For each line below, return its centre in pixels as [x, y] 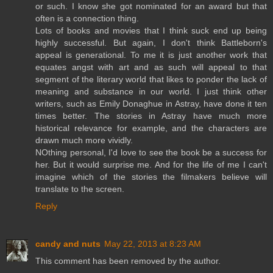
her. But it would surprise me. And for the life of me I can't [151, 165]
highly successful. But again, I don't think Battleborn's [151, 43]
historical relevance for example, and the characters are [151, 128]
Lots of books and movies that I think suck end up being [151, 31]
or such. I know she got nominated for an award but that [151, 6]
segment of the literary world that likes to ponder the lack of [151, 80]
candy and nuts [68, 244]
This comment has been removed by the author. [128, 261]
